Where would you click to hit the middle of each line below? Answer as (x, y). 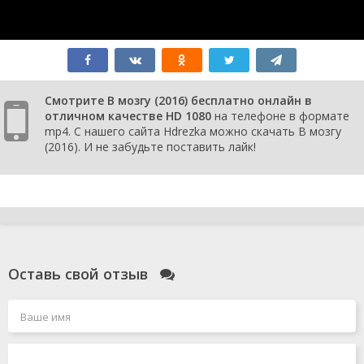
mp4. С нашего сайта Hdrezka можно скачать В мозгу (193, 131)
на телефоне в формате (280, 116)
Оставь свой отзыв (80, 274)
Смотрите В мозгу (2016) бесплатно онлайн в (178, 100)
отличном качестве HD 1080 (128, 116)
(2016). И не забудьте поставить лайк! (150, 147)
